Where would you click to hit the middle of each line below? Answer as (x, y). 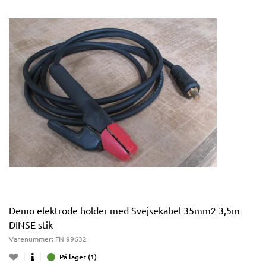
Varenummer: (32, 239)
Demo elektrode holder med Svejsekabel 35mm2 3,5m (124, 210)
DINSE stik (31, 224)
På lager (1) (78, 257)
